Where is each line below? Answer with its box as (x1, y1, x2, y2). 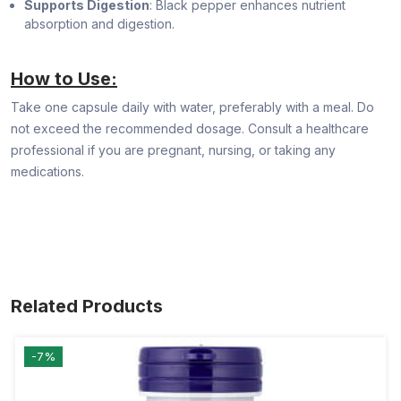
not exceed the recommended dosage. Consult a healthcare (11, 121, 369, 137)
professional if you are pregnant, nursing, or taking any (11, 142, 336, 158)
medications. (11, 164, 84, 180)
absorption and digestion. (24, 16, 175, 32)
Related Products (11, 295, 163, 318)
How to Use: (11, 68, 117, 90)
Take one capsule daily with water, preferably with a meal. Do (11, 99, 374, 115)
